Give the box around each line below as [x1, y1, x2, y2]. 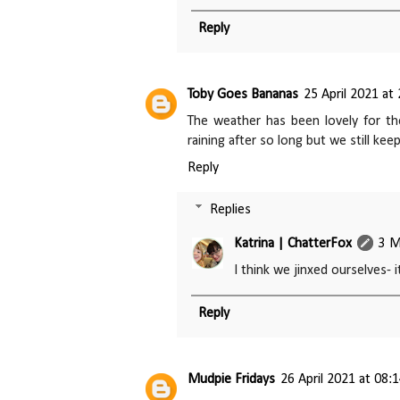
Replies [209, 202, 251, 217]
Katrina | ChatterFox [234, 236, 352, 251]
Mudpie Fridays [187, 371, 275, 387]
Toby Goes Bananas [187, 87, 298, 103]
